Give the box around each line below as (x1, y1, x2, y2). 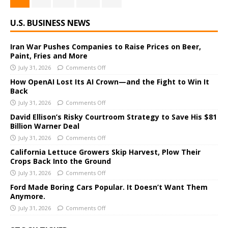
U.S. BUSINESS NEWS (10, 17, 90, 29)
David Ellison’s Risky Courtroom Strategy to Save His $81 (10, 112, 217, 122)
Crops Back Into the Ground (10, 156, 111, 166)
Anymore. (10, 191, 45, 202)
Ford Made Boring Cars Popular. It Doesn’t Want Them (10, 182, 208, 192)
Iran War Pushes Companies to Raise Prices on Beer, (10, 42, 201, 52)
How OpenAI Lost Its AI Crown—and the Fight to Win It (10, 77, 209, 87)
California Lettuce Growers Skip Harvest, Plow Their (10, 147, 201, 157)
